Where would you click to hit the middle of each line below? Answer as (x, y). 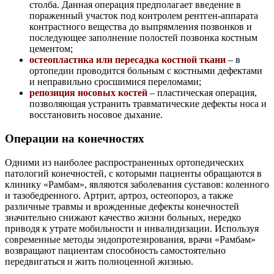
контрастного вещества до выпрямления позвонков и (141, 27)
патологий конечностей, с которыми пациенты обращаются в (133, 173)
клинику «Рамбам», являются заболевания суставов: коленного (137, 184)
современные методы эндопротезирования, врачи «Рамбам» (130, 239)
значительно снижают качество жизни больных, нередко (123, 217)
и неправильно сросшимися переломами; (115, 82)
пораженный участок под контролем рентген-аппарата (144, 16)
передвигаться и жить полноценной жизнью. (99, 261)
